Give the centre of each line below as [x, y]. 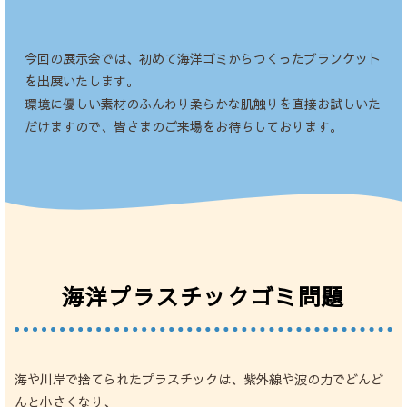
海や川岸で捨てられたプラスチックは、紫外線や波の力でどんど [199, 378]
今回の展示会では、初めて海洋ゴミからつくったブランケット [202, 58]
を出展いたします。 [81, 80]
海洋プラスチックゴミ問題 [203, 296]
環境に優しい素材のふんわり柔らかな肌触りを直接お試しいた [202, 103]
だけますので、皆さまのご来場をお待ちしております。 [183, 126]
